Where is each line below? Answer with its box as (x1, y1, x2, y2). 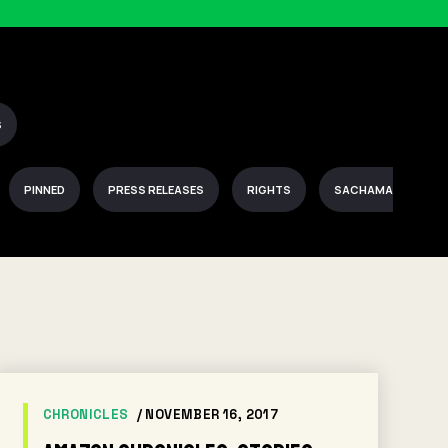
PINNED (24, 182, 65, 197)
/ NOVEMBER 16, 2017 (136, 406, 279, 423)
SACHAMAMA (334, 182, 411, 197)
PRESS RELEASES (108, 182, 204, 197)
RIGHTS (247, 182, 291, 197)
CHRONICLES (42, 406, 129, 423)
